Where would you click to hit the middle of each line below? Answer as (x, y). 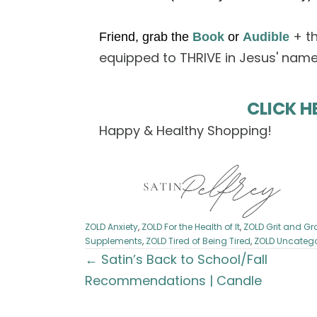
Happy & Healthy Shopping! (185, 131)
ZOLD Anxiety (111, 226)
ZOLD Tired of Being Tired (198, 241)
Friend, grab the (146, 37)
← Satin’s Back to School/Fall (176, 259)
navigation (134, 292)
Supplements (114, 241)
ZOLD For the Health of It (191, 226)
